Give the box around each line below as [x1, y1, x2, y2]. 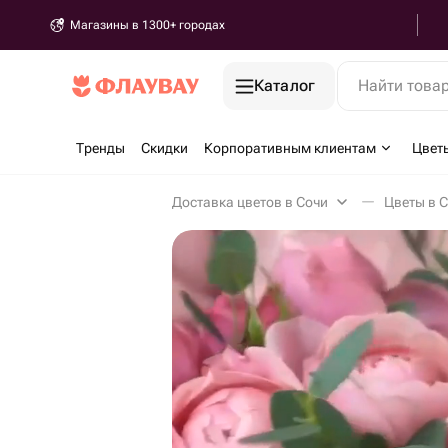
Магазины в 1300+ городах [70, 18, 225, 32]
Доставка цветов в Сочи [172, 194, 328, 210]
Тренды [76, 140, 125, 156]
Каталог [254, 76, 316, 95]
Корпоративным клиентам [204, 140, 376, 156]
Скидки [141, 140, 188, 156]
